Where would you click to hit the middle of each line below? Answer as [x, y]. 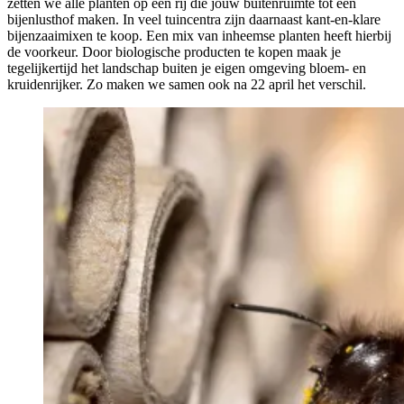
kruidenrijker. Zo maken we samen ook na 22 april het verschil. [187, 85]
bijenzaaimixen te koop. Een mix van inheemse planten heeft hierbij [199, 36]
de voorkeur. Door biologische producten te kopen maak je [174, 52]
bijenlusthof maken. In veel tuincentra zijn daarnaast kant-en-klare [194, 20]
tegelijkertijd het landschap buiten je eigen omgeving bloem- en [187, 69]
